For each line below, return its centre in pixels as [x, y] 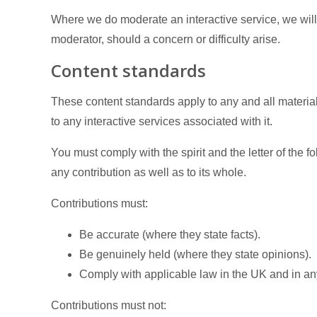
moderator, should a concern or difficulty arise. [166, 39]
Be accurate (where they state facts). [170, 235]
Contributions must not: [109, 305]
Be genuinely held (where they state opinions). [195, 254]
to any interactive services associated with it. [162, 121]
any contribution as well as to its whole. [149, 172]
